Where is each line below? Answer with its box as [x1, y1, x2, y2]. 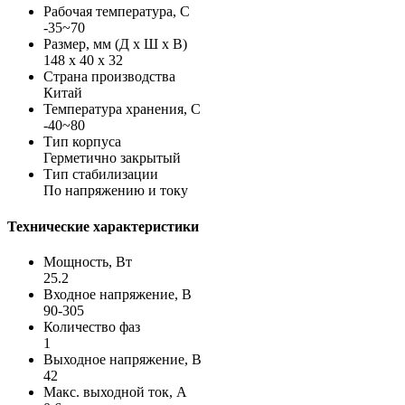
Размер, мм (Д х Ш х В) [43, 36, 187, 52]
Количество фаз [43, 318, 140, 334]
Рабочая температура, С [43, 4, 190, 20]
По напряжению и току [43, 183, 188, 199]
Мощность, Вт [43, 253, 132, 269]
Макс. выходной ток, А [43, 383, 187, 400]
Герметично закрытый [43, 150, 181, 166]
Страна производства [43, 69, 175, 85]
